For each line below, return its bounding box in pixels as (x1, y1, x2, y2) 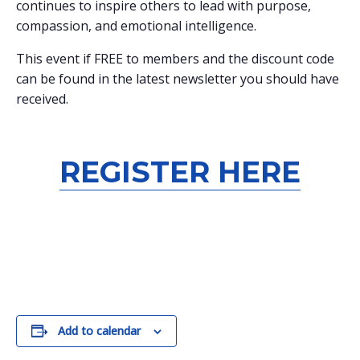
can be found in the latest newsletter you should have (16, 70, 339, 88)
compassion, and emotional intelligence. (16, 17, 256, 35)
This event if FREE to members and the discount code (16, 50, 334, 68)
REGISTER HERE (59, 154, 301, 190)
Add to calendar (58, 323, 141, 339)
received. (16, 90, 68, 108)
